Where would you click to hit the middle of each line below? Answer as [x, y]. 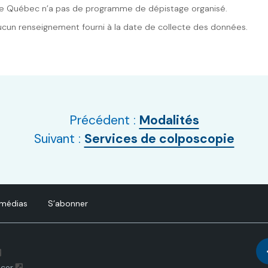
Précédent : [104, 120]
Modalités [169, 120]
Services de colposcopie [159, 139]
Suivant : [59, 139]
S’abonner [68, 203]
